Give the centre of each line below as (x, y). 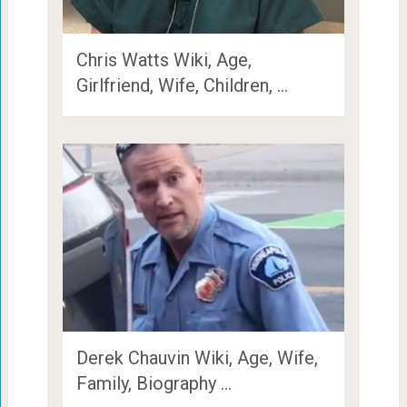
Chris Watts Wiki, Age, (164, 60)
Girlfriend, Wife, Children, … (182, 85)
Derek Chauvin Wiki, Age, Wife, (197, 357)
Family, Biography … (154, 383)
